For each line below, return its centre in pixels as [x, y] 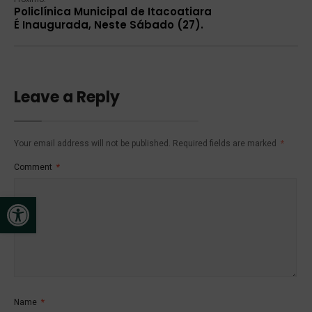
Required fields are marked [226, 143]
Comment [34, 167]
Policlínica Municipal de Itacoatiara [113, 11]
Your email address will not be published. [92, 143]
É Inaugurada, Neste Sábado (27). [109, 24]
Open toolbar [40, 204]
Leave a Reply [67, 97]
